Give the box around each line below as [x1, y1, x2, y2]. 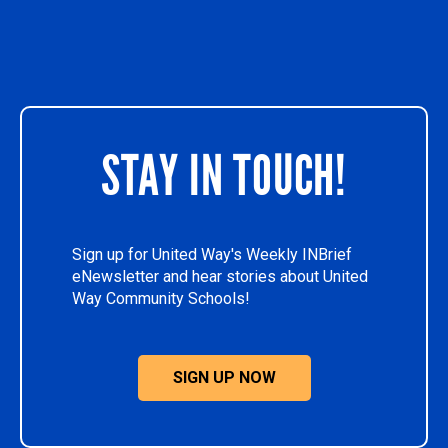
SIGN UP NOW [172, 368, 276, 387]
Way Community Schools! [72, 289, 250, 308]
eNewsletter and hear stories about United [72, 267, 368, 286]
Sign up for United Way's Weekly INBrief [72, 245, 352, 264]
